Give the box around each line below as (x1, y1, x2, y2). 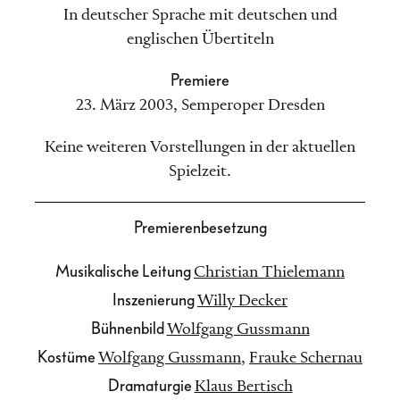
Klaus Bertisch (194, 378, 293, 395)
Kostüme (37, 348, 98, 366)
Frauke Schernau (249, 349, 362, 366)
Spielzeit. (169, 162, 231, 179)
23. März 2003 (75, 96, 173, 113)
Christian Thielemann (194, 263, 345, 280)
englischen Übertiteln (126, 30, 274, 47)
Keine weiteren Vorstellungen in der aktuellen (45, 138, 355, 155)
